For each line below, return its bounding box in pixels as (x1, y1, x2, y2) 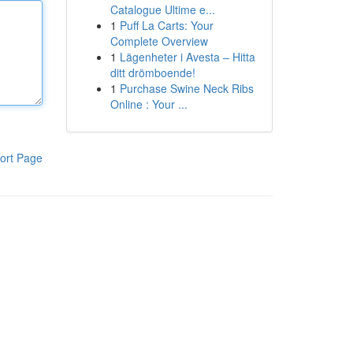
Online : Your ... (110, 96, 188, 112)
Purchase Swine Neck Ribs (119, 80, 254, 96)
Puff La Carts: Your (119, 17, 214, 33)
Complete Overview (110, 33, 208, 49)
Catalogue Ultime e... (110, 2, 215, 17)
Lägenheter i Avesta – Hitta (119, 49, 255, 65)
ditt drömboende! (110, 65, 195, 80)
